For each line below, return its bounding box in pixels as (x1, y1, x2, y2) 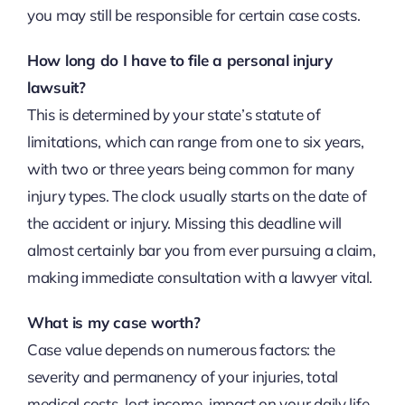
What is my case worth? (26, 313, 201, 333)
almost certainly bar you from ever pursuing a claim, (26, 240, 376, 260)
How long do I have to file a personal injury (26, 51, 333, 71)
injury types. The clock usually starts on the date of (26, 186, 367, 206)
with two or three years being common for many (26, 159, 354, 179)
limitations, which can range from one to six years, (26, 132, 364, 152)
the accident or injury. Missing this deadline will (26, 213, 343, 233)
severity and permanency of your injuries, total (26, 367, 338, 387)
